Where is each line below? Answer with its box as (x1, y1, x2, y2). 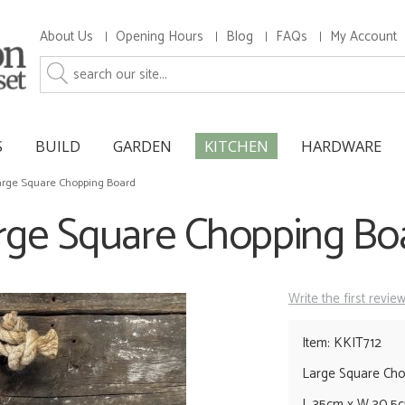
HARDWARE (301, 135, 381, 156)
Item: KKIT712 (302, 332, 381, 355)
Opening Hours (116, 25, 203, 48)
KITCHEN (204, 135, 268, 156)
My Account (330, 25, 397, 48)
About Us (40, 25, 93, 48)
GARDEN (113, 135, 172, 156)
